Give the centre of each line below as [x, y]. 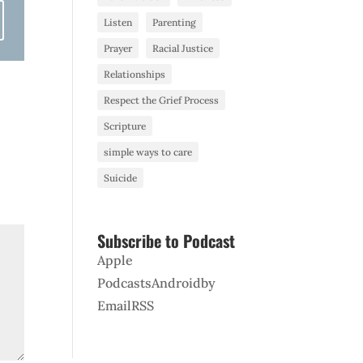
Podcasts [125, 282]
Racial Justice [183, 48]
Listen [118, 22]
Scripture [125, 126]
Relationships [135, 74]
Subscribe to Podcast [167, 240]
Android [177, 282]
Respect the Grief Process [162, 100]
